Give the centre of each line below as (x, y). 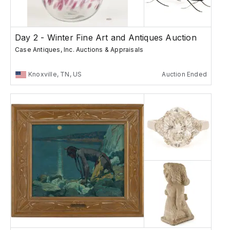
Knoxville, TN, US (55, 74)
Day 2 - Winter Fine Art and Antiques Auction (106, 38)
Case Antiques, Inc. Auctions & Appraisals (79, 50)
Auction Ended (184, 74)
